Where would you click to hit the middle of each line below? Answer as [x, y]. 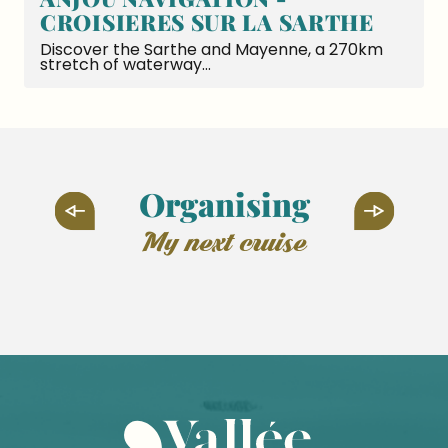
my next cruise [235, 245]
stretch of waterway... [125, 64]
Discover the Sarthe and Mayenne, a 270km [211, 49]
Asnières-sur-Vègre [224, 297]
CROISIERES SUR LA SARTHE [207, 22]
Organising [224, 203]
